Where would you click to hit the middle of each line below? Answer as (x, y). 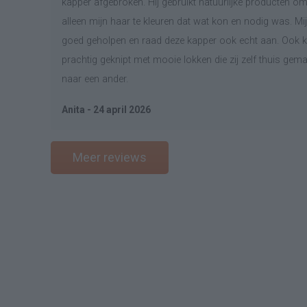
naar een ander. (95, 79)
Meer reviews (110, 157)
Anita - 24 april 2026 (106, 110)
